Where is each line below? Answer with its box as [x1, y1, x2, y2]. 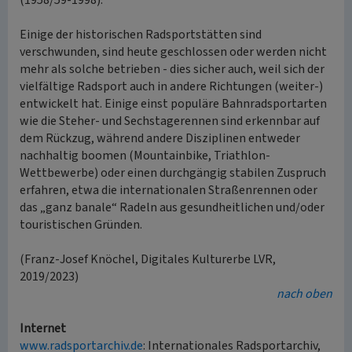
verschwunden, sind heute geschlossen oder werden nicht [20, 43, 327, 60]
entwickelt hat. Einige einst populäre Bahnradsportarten [20, 95, 327, 112]
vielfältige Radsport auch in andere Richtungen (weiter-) [20, 78, 323, 95]
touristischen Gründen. [20, 216, 142, 233]
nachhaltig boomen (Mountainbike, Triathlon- [20, 147, 270, 164]
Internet [20, 320, 66, 337]
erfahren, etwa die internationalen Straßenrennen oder [20, 181, 317, 199]
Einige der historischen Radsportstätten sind [20, 26, 262, 43]
